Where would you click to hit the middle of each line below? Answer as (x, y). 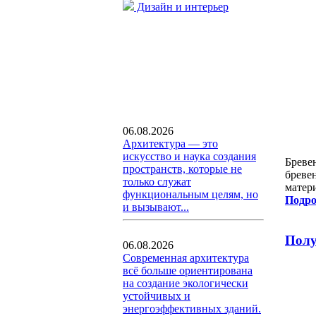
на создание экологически (186, 283)
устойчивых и (157, 296)
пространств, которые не (182, 169)
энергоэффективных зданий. (192, 309)
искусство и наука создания (189, 156)
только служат (157, 182)
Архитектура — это (170, 144)
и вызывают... (156, 207)
